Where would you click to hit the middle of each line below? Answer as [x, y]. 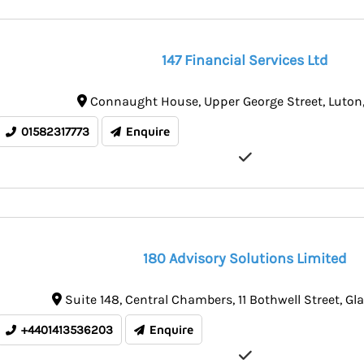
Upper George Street [263, 102]
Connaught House [144, 102]
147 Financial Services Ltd [245, 61]
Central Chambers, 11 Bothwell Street [232, 300]
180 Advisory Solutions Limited [245, 259]
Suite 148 [92, 300]
